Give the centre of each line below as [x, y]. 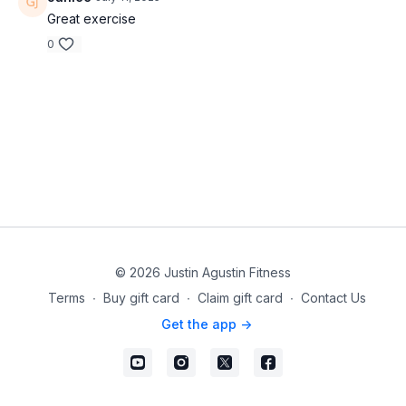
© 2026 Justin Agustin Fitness [203, 272]
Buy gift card [141, 298]
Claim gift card [240, 298]
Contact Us [333, 298]
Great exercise [92, 19]
